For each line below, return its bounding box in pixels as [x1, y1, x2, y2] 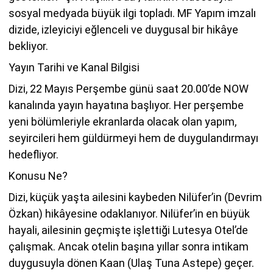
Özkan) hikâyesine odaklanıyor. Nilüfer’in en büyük [9, 207, 250, 220]
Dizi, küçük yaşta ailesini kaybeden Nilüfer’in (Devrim [9, 190, 262, 204]
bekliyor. [9, 39, 48, 52]
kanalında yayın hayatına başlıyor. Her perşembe [9, 98, 244, 112]
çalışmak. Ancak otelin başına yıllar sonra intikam [9, 239, 249, 253]
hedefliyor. [9, 147, 58, 161]
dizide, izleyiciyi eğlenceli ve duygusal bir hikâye [9, 23, 238, 36]
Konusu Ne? [9, 169, 68, 182]
